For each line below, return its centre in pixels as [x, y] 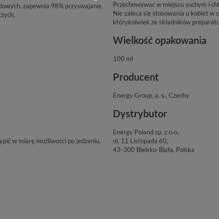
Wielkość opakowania [159, 40]
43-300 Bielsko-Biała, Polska [153, 149]
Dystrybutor [140, 113]
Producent [136, 77]
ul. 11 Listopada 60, [140, 141]
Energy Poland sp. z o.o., [146, 132]
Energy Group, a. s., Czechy [151, 95]
